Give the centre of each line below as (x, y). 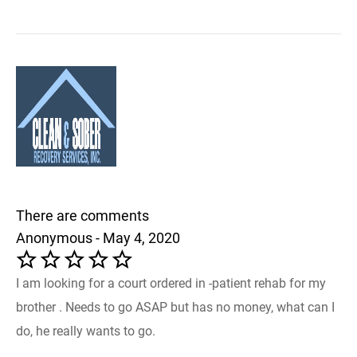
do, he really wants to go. (86, 331)
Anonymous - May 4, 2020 (98, 237)
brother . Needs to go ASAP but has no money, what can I (175, 307)
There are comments (82, 215)
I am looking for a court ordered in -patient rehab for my (171, 283)
